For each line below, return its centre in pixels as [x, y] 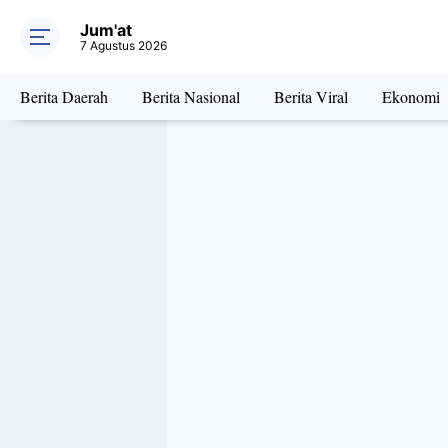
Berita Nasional [191, 96]
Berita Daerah [64, 96]
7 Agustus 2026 [123, 45]
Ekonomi [411, 96]
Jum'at [106, 30]
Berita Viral [311, 96]
